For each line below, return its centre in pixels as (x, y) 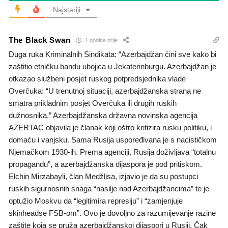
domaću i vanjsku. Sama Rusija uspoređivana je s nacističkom (113, 139)
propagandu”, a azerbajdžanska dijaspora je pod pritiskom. (105, 164)
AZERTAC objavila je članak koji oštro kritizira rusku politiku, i (110, 127)
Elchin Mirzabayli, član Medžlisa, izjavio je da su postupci (103, 176)
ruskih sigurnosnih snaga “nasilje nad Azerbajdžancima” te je (109, 188)
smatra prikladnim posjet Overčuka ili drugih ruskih (93, 103)
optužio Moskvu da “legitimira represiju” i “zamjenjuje (96, 201)
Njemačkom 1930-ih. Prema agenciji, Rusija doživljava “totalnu (112, 152)
